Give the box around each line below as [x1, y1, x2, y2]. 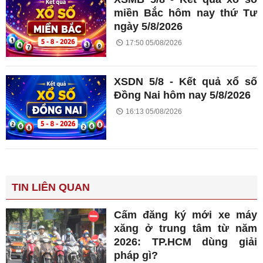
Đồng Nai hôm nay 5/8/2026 [114, 89, 251, 102]
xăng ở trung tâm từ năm [114, 222, 257, 234]
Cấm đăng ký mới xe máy [114, 208, 257, 221]
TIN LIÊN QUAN [12, 181, 90, 193]
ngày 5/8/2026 [114, 20, 183, 32]
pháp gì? [114, 249, 159, 261]
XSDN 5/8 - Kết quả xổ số [114, 76, 257, 88]
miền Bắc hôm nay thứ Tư [114, 6, 257, 19]
